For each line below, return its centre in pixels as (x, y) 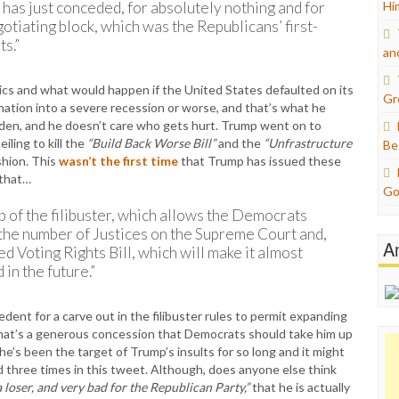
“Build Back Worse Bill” (151, 143)
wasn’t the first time (118, 161)
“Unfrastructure (308, 143)
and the (240, 143)
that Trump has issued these (260, 161)
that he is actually (300, 387)
